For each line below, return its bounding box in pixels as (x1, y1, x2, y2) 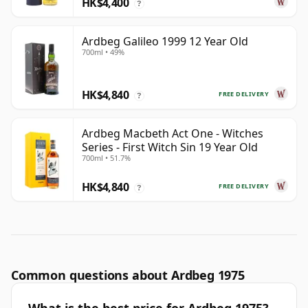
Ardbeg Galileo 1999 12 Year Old (82, 34, 248, 49)
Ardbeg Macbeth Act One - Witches (82, 126, 263, 142)
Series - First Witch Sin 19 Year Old (82, 140, 258, 155)
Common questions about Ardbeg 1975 (11, 267, 245, 284)
